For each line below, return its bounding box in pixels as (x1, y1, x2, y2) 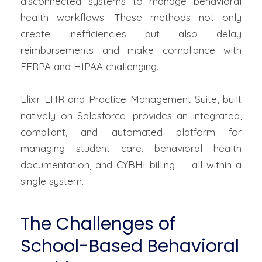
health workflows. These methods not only (20, 11, 242, 24)
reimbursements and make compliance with (20, 44, 242, 57)
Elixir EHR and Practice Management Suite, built (20, 93, 242, 106)
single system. (20, 175, 84, 188)
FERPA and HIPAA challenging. (20, 60, 158, 73)
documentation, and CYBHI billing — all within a (20, 158, 242, 171)
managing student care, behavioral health (20, 142, 242, 155)
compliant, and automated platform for (20, 126, 242, 139)
